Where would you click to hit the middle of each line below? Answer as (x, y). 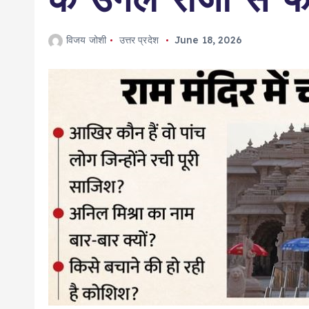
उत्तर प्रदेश (139, 40)
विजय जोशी (86, 40)
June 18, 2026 (208, 40)
